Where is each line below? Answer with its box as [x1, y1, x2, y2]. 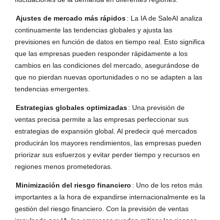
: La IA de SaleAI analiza [127, 14, 202, 23]
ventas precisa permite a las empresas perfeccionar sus [15, 115, 189, 124]
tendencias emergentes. [15, 85, 90, 93]
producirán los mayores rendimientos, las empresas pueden [15, 139, 201, 147]
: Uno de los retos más [132, 181, 202, 190]
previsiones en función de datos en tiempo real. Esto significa [15, 38, 205, 46]
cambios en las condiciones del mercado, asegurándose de [15, 61, 199, 70]
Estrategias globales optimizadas [16, 104, 127, 112]
